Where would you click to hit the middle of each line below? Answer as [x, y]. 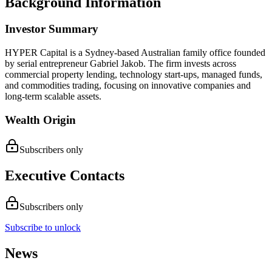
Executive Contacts [65, 175]
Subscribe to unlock [43, 228]
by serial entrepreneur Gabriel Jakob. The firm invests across [121, 64]
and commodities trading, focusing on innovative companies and [128, 86]
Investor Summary [52, 29]
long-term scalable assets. [53, 97]
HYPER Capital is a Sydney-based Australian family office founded [135, 53]
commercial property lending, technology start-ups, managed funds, [134, 75]
